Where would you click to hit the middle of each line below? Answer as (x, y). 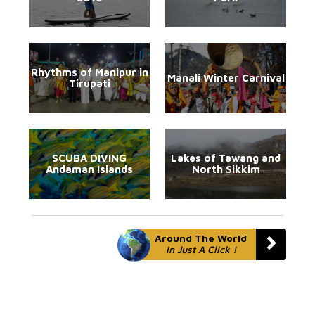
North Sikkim (226, 169)
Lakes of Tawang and (226, 158)
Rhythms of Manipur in (89, 72)
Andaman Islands (89, 169)
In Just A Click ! (201, 249)
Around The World (201, 238)
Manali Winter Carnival (226, 78)
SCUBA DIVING (89, 158)
